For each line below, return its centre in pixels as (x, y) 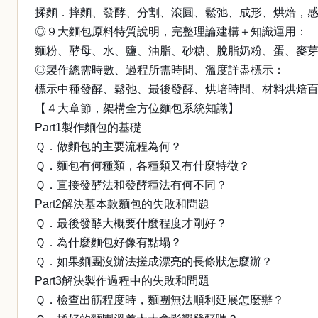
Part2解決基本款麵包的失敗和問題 (122, 204)
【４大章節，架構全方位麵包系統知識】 (137, 108)
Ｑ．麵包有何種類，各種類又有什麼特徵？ (142, 166)
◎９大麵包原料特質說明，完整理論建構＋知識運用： (171, 32)
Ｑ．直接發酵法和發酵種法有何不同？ (131, 185)
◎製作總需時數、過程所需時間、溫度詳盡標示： (160, 70)
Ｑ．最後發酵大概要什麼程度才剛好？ (131, 223)
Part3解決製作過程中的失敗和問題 (122, 281)
